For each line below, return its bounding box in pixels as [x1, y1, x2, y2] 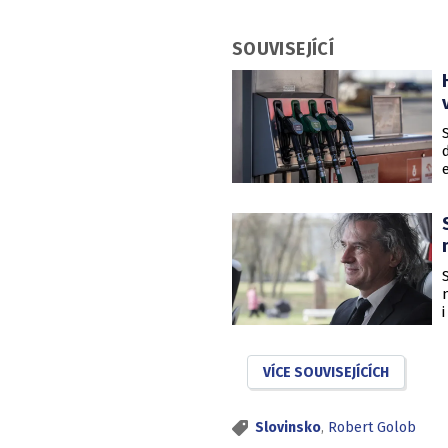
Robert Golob [328, 419, 416, 436]
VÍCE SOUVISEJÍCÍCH [263, 364, 389, 381]
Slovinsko [255, 419, 321, 436]
